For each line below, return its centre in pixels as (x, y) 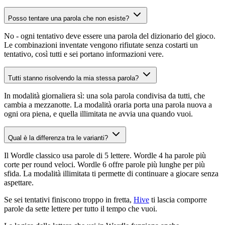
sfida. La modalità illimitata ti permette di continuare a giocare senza (111, 174)
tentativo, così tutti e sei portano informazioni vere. (84, 54)
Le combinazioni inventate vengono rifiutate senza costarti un (101, 45)
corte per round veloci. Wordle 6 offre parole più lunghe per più (104, 165)
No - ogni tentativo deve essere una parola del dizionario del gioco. (110, 36)
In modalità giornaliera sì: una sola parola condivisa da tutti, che (104, 96)
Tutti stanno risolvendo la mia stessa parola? (74, 78)
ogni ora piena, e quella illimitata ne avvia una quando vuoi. (98, 114)
